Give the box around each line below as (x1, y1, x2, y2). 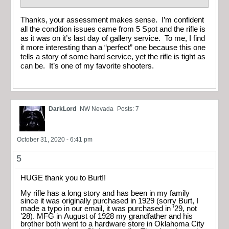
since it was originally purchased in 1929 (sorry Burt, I (20, 197, 198, 205)
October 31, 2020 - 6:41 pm (17, 136, 93, 144)
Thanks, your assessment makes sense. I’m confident (20, 15, 204, 24)
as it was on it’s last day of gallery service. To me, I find (20, 34, 205, 42)
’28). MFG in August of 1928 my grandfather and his (20, 212, 193, 221)
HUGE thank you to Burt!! (20, 174, 106, 182)
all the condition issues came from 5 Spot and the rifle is (20, 25, 205, 33)
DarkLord (49, 105, 76, 113)
